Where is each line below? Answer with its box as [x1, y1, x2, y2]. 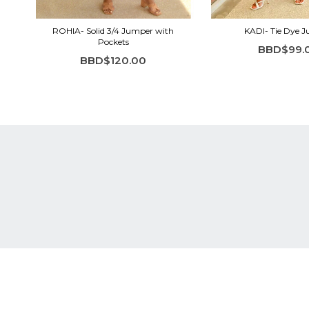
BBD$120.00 [80, 54, 146, 68]
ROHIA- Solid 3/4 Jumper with [52, 26, 174, 37]
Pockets [97, 37, 129, 48]
